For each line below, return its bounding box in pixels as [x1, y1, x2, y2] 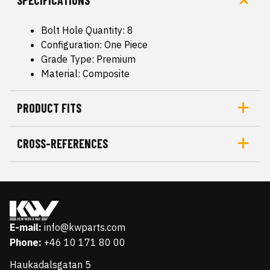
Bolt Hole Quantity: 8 [41, 24, 133, 36]
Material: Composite [41, 67, 130, 80]
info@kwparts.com [44, 221, 125, 233]
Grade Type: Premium [41, 53, 136, 65]
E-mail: [10, 221, 42, 233]
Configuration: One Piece [41, 39, 148, 51]
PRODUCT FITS [17, 101, 81, 115]
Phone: [10, 236, 42, 248]
